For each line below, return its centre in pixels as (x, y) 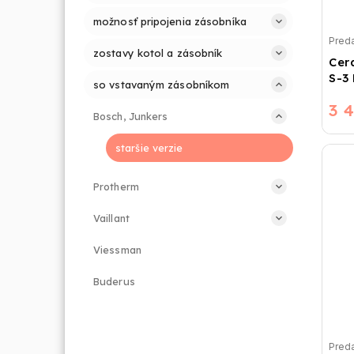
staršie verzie (149, 147)
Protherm (116, 186)
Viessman (117, 249)
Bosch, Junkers (131, 116)
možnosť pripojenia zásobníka (170, 21)
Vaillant (111, 218)
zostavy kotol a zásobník (158, 53)
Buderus (114, 281)
